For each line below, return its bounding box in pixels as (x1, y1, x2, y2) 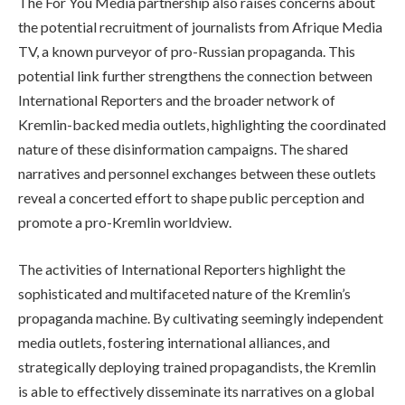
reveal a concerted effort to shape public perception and (18, 189, 364, 207)
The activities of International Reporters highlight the (18, 260, 345, 278)
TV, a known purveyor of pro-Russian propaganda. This (18, 42, 355, 61)
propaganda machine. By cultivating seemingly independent (18, 309, 383, 327)
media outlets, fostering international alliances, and (18, 334, 330, 352)
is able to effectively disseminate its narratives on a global (18, 382, 374, 400)
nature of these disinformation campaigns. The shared (18, 140, 348, 158)
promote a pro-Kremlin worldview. (18, 213, 231, 231)
